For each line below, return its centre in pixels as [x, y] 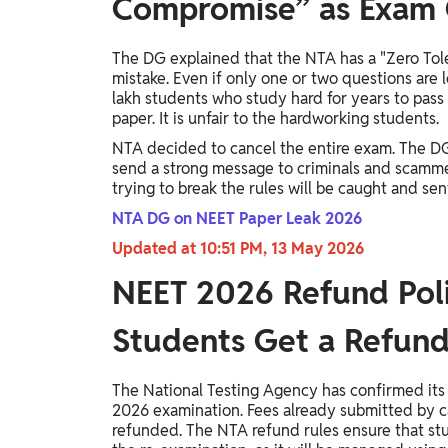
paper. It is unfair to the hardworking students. [277, 119]
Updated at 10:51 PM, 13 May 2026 [240, 249]
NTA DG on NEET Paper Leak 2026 [237, 219]
